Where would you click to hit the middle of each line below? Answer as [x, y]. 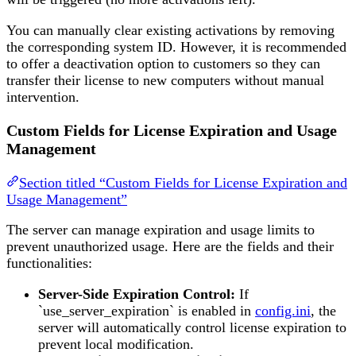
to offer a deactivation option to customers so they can [163, 63]
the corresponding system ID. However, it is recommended [176, 46]
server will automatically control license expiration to [192, 327]
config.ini [283, 310]
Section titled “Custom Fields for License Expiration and [183, 182]
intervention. [43, 97]
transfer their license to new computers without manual [165, 80]
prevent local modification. [116, 344]
